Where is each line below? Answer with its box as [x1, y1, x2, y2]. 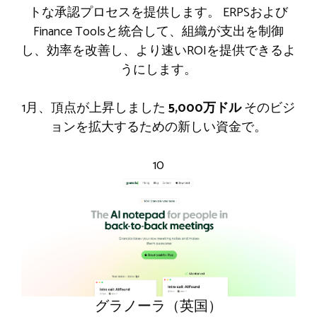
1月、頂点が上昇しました [22, 97, 168, 119]
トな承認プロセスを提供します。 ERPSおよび [29, 1, 288, 23]
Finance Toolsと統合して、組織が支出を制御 [33, 21, 284, 42]
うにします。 [120, 59, 197, 81]
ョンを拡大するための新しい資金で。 [50, 116, 267, 138]
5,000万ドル [168, 97, 241, 119]
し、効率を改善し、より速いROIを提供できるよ [21, 40, 296, 62]
